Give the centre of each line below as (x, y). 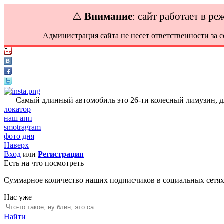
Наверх (16, 145)
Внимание (108, 16)
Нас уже (18, 197)
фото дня (19, 136)
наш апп (18, 118)
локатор (17, 109)
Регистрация (61, 154)
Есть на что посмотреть (44, 163)
